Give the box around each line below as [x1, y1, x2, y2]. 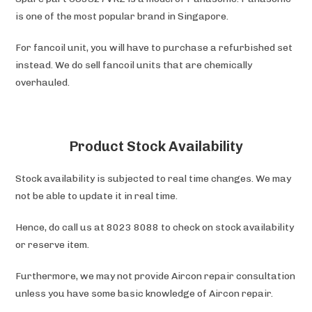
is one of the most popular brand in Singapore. [15, 10, 229, 22]
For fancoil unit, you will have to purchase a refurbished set [15, 41, 293, 54]
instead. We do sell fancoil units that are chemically [15, 58, 253, 71]
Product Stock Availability [69, 137, 243, 155]
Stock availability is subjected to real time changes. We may [15, 172, 292, 185]
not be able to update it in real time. [15, 189, 178, 202]
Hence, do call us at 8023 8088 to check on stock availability [15, 221, 295, 233]
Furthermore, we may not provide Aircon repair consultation [15, 270, 296, 282]
